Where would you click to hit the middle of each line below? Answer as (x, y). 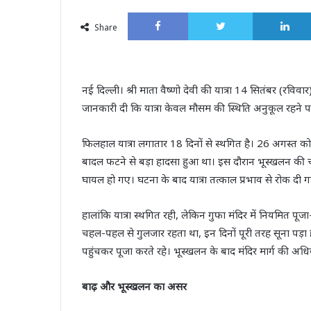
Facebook (211, 12)
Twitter (271, 12)
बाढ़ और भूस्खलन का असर (134, 286)
